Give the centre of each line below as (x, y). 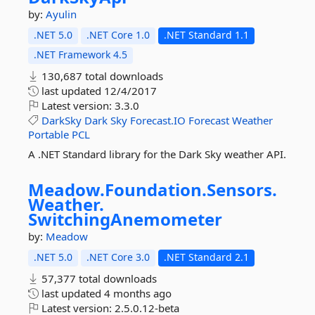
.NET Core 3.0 (118, 257)
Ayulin (61, 14)
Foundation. (156, 189)
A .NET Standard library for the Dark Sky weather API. (157, 154)
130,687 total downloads (101, 76)
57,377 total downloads (98, 278)
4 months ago (138, 293)
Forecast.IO (158, 120)
